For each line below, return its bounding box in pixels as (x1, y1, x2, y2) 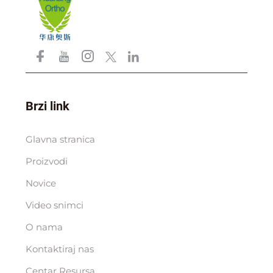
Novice (25, 177, 56, 189)
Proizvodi (25, 155, 68, 167)
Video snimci (25, 199, 83, 211)
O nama (25, 221, 63, 233)
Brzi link (25, 98, 69, 113)
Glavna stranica (25, 133, 95, 145)
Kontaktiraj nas (25, 243, 94, 255)
